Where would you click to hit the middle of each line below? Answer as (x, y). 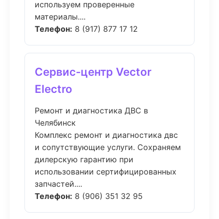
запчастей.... (58, 184)
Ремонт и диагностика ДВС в (91, 110)
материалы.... (60, 17)
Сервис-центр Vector (93, 72)
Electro (54, 89)
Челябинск (55, 123)
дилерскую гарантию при (84, 159)
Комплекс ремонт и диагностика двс (106, 135)
